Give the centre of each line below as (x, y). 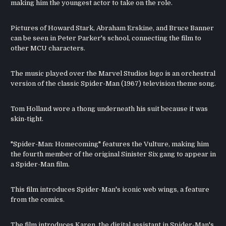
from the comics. (38, 200)
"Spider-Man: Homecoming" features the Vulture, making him (110, 144)
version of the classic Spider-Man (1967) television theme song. (114, 84)
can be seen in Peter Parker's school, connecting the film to (106, 38)
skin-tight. (27, 119)
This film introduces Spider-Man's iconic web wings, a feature (110, 190)
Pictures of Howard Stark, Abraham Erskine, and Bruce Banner (112, 28)
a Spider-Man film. (40, 164)
